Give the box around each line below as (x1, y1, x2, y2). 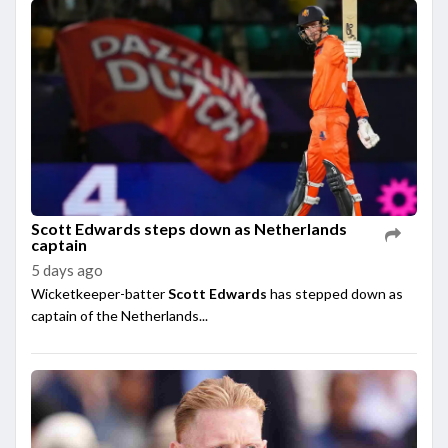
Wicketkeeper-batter (31, 285, 168, 303)
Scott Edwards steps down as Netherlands (31, 219, 347, 239)
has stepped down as (267, 285, 403, 303)
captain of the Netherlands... (31, 307, 208, 325)
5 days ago (31, 261, 103, 280)
